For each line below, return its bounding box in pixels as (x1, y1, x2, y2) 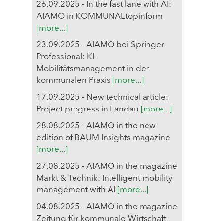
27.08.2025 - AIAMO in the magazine (37, 162, 177, 171)
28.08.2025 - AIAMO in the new (37, 121, 156, 130)
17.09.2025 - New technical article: (37, 93, 168, 102)
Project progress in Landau (37, 105, 141, 113)
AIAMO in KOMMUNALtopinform (37, 12, 163, 21)
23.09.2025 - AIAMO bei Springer (37, 40, 164, 49)
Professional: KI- (37, 52, 97, 61)
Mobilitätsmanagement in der (37, 64, 149, 73)
